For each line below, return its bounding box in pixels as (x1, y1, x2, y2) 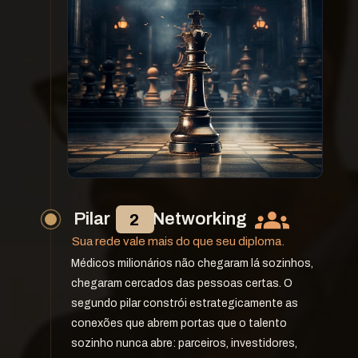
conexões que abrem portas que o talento (71, 317, 287, 330)
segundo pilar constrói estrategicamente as (71, 297, 298, 310)
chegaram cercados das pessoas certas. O (71, 277, 292, 290)
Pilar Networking (73, 209, 247, 229)
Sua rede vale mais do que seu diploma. (71, 234, 284, 248)
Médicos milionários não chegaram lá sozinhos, (71, 257, 313, 270)
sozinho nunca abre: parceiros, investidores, (71, 337, 297, 350)
